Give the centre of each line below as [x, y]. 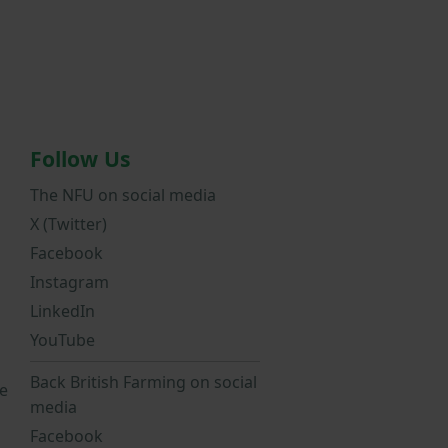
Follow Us [80, 159]
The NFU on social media [123, 195]
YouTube [62, 340]
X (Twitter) [68, 224]
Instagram [69, 282]
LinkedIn [62, 311]
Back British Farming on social [143, 382]
